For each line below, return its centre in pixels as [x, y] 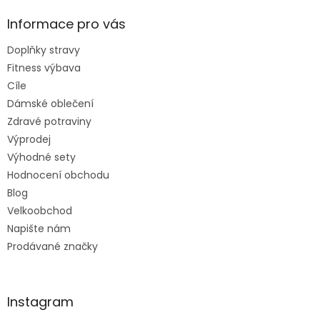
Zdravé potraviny [49, 121]
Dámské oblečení [50, 103]
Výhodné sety [41, 157]
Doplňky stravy [44, 50]
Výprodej [29, 139]
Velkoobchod [40, 210]
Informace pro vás [66, 24]
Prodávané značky [52, 246]
